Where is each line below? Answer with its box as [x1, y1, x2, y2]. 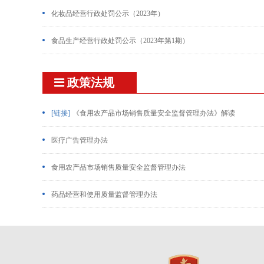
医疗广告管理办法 [51, 136, 108, 144]
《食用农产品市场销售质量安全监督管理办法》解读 [72, 109, 235, 117]
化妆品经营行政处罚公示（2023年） [51, 9, 164, 18]
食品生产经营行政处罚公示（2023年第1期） [51, 37, 189, 45]
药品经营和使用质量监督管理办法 [51, 190, 157, 199]
